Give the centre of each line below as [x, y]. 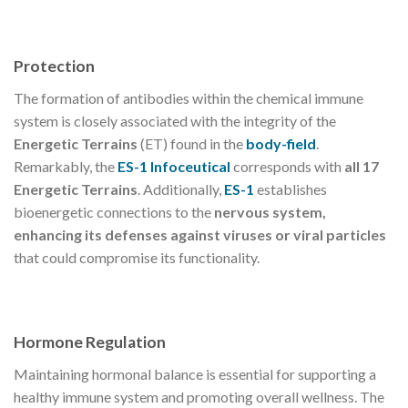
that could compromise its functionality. [137, 258]
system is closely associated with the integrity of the [175, 121]
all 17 [362, 167]
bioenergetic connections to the [114, 212]
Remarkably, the [66, 167]
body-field [281, 144]
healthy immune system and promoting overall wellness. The [199, 396]
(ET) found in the [192, 144]
